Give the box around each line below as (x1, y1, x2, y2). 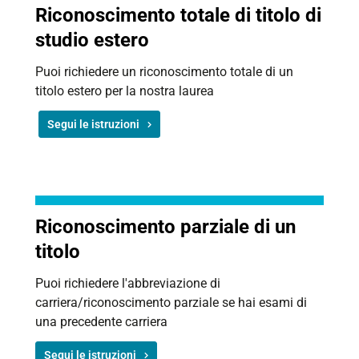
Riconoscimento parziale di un (35, 216, 296, 238)
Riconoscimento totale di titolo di (35, 4, 321, 26)
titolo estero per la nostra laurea (35, 83, 214, 99)
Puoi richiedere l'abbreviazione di (35, 276, 220, 291)
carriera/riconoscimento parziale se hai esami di (35, 295, 307, 310)
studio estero (35, 29, 149, 51)
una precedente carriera (35, 314, 167, 329)
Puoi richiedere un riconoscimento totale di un (35, 64, 293, 79)
